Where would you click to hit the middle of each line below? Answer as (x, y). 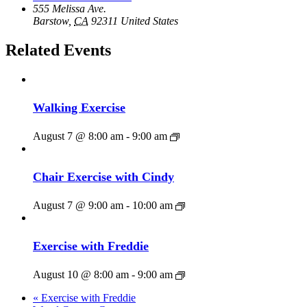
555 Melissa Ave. (70, 9)
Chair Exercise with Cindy (103, 176)
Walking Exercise (79, 107)
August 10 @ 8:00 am (81, 274)
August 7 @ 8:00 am (78, 136)
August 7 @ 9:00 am (78, 205)
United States (149, 21)
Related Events (58, 50)
